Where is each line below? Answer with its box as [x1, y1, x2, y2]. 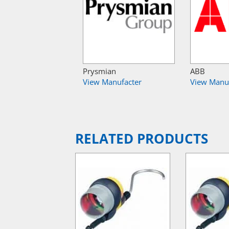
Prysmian [83, 65, 116, 76]
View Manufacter [83, 76, 142, 87]
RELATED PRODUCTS [75, 129, 208, 148]
